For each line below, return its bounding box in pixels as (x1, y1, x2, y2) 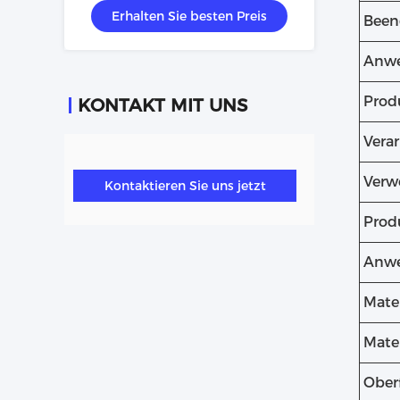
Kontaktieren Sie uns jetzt (104, 178, 266, 194)
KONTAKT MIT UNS (78, 95, 247, 116)
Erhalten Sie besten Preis (112, 8, 267, 24)
